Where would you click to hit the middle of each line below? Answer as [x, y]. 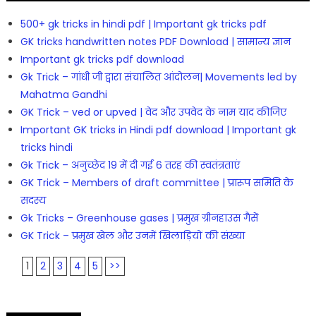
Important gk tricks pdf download [102, 59]
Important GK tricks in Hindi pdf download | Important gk [158, 129]
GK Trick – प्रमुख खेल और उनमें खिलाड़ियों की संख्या [132, 235]
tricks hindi [46, 147]
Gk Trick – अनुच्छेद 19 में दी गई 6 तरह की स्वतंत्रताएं [130, 165]
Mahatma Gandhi [63, 94]
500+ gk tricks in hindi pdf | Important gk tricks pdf [143, 24]
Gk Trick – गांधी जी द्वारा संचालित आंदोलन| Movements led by [158, 77]
